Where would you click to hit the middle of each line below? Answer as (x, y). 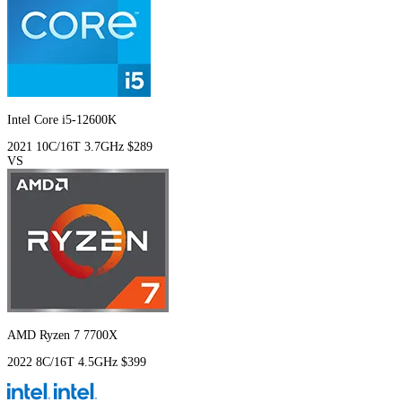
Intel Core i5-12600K (62, 120)
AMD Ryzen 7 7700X (62, 336)
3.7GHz (106, 147)
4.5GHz (100, 363)
